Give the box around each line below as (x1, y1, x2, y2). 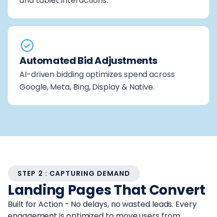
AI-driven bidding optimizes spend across (19, 68, 175, 80)
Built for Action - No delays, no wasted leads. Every (8, 198, 197, 210)
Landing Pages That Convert (8, 180, 205, 200)
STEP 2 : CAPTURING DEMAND (17, 168, 130, 178)
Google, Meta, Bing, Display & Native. (19, 81, 155, 93)
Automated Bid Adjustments (19, 53, 157, 67)
